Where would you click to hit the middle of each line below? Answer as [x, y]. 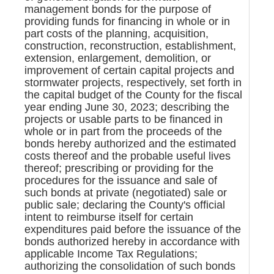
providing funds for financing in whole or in [127, 21]
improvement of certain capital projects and [129, 70]
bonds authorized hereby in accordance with [132, 241]
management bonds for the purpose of [118, 9]
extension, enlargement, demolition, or [118, 58]
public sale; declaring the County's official [125, 205]
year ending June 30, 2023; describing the [127, 107]
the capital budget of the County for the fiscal [133, 94]
